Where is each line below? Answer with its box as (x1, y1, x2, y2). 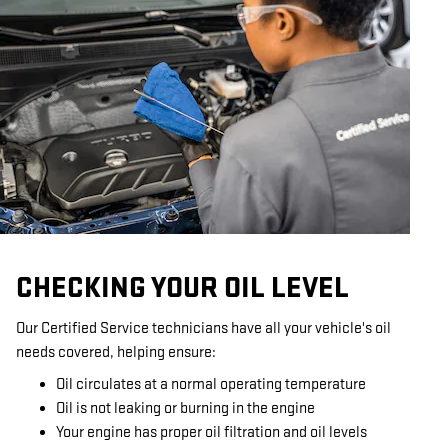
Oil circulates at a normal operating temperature (56, 375, 366, 394)
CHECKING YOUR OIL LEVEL (16, 270, 349, 306)
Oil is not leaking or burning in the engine (56, 399, 315, 418)
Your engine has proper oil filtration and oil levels (56, 423, 367, 442)
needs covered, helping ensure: (16, 343, 216, 362)
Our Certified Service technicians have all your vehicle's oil (16, 319, 391, 338)
